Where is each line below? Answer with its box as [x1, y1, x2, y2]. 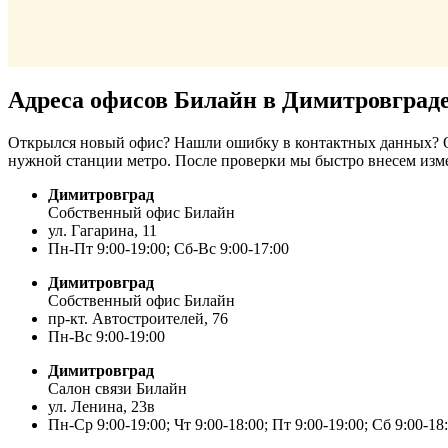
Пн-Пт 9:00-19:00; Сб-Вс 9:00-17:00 [48, 240, 289, 258]
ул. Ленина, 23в [48, 398, 155, 416]
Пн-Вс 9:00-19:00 [48, 328, 165, 346]
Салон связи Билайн [48, 380, 187, 398]
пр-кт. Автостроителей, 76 [48, 310, 228, 328]
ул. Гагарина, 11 [48, 222, 157, 240]
